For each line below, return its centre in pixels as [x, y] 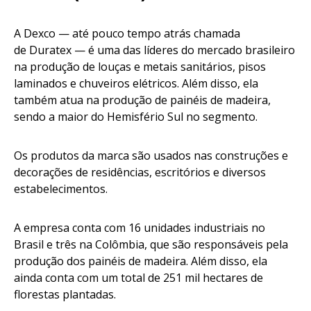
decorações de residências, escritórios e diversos [140, 173]
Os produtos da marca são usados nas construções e [151, 156]
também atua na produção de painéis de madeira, [142, 100]
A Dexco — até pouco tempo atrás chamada [127, 34]
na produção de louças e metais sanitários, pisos [140, 67]
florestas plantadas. [68, 295]
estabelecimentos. [62, 189]
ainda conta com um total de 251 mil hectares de [138, 278]
